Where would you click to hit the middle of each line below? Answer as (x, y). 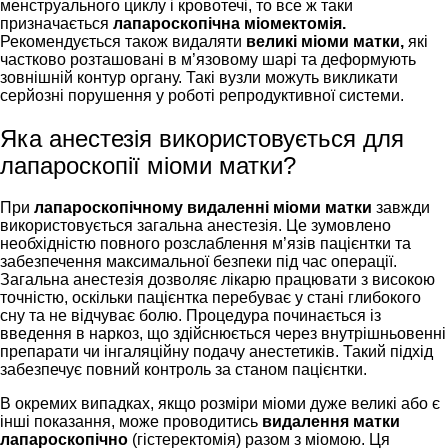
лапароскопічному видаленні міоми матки (205, 208)
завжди (403, 208)
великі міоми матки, (325, 42)
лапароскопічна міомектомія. (229, 24)
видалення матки (331, 422)
